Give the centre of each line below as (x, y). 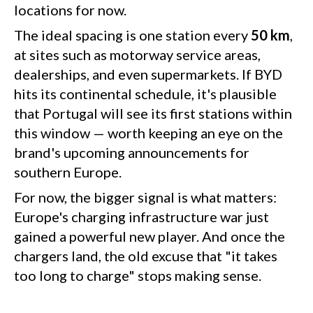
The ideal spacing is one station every (132, 35)
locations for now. (70, 10)
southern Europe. (68, 172)
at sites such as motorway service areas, (137, 55)
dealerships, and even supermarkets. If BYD (148, 74)
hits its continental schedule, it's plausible (145, 94)
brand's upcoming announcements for (132, 153)
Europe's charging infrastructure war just (141, 217)
